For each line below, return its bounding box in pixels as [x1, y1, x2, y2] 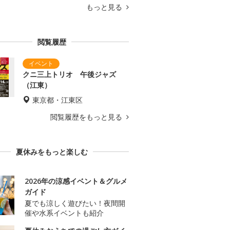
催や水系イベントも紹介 [25, 208, 104, 218]
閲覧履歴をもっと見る [50, 112, 124, 122]
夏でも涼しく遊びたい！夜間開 [25, 198, 125, 208]
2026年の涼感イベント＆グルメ [25, 176, 127, 186]
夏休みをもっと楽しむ [16, 147, 88, 157]
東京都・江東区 [32, 95, 83, 105]
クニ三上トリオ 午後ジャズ [23, 69, 116, 80]
